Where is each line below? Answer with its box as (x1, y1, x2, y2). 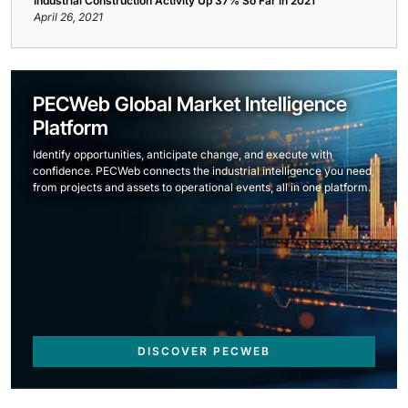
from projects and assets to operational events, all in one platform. (33, 180, 371, 195)
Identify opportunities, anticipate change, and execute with (33, 148, 332, 162)
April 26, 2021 (34, 10, 103, 25)
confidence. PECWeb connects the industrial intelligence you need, (33, 164, 374, 178)
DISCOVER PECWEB (138, 344, 270, 359)
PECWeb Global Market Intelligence (33, 92, 347, 117)
